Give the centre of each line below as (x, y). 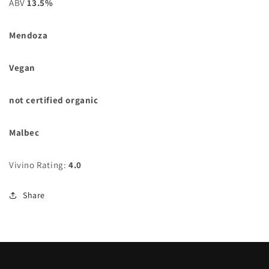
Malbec (24, 132)
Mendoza (29, 35)
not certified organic (54, 100)
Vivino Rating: (38, 165)
